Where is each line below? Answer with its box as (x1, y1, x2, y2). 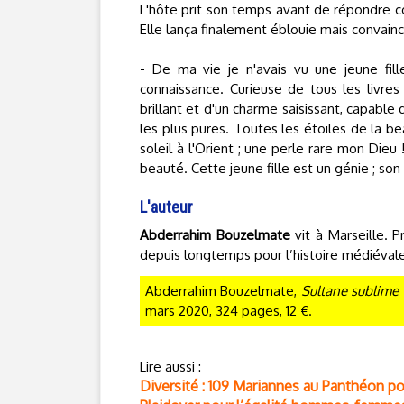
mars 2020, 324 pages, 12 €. (145, 302, 312, 319)
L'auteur (140, 197, 193, 216)
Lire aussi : (140, 358, 201, 375)
